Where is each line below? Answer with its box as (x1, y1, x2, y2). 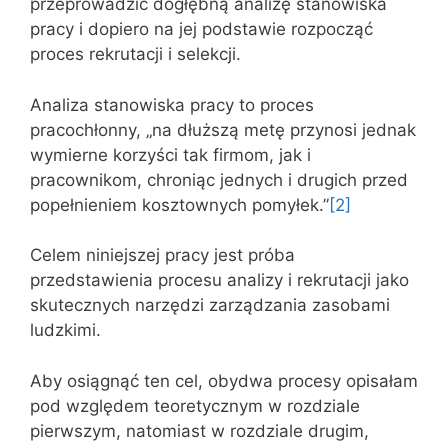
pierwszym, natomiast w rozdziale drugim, (30, 420, 369, 441)
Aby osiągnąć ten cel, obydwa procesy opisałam (30, 370, 418, 391)
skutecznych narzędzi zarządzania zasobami (30, 295, 390, 315)
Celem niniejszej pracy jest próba (30, 245, 295, 265)
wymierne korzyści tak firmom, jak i (30, 144, 311, 165)
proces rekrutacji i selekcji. (30, 44, 241, 64)
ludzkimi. (30, 320, 101, 340)
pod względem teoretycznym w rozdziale (30, 395, 360, 416)
